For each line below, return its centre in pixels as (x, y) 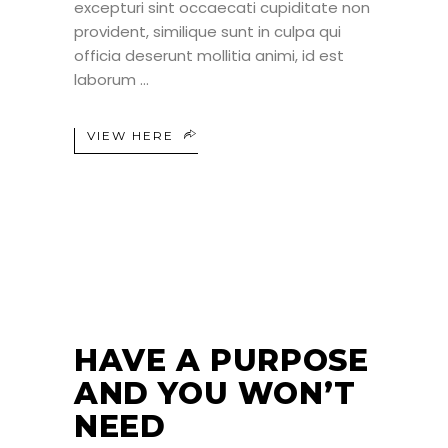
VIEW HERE (130, 136)
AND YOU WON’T (215, 394)
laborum (107, 80)
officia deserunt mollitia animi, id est (209, 56)
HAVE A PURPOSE (221, 361)
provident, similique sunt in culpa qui (207, 32)
